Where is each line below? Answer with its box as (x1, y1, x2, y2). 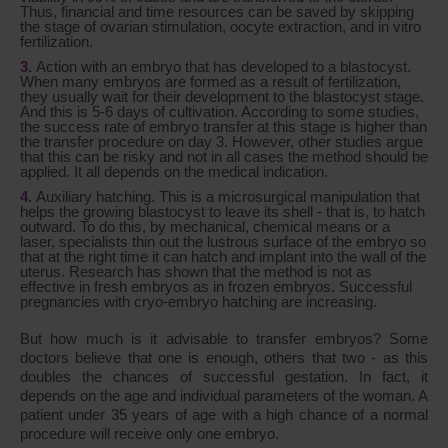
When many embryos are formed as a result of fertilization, (20, 72, 401, 90)
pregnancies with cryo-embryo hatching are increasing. (20, 292, 377, 310)
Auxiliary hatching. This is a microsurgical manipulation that (36, 187, 420, 205)
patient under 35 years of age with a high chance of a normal (20, 405, 428, 423)
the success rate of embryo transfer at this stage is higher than (20, 117, 427, 135)
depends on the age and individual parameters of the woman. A (20, 386, 428, 404)
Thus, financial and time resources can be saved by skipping (20, 2, 414, 20)
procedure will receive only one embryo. (20, 424, 279, 442)
